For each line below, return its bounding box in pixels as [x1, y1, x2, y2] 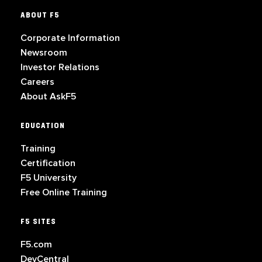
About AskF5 [20, 91, 76, 103]
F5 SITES [20, 218, 56, 226]
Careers [20, 76, 54, 88]
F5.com [20, 239, 52, 251]
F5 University [20, 172, 77, 184]
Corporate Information [20, 32, 120, 44]
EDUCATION [20, 122, 65, 130]
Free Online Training [20, 187, 107, 199]
